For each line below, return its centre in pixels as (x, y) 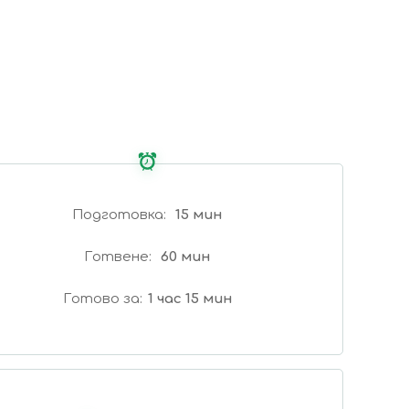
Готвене (116, 257)
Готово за (101, 299)
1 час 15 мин (190, 299)
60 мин (186, 257)
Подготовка (118, 215)
